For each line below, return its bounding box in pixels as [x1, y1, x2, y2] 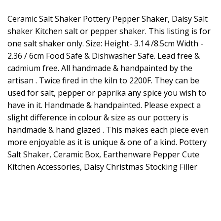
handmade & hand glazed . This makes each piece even [7, 124, 209, 136]
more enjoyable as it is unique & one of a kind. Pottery [7, 137, 207, 148]
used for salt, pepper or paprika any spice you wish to [7, 87, 206, 99]
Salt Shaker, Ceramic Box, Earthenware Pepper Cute [7, 149, 199, 160]
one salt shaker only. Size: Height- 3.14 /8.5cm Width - [7, 38, 203, 49]
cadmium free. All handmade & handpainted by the [7, 63, 192, 74]
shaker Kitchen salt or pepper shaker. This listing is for [7, 26, 211, 37]
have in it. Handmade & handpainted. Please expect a [7, 100, 201, 111]
